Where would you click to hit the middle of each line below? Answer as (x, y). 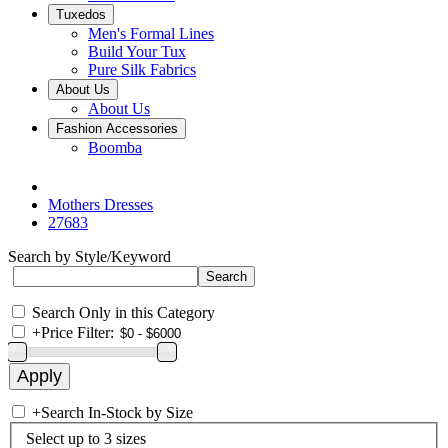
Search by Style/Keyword (89, 256)
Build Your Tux (137, 51)
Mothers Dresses (100, 204)
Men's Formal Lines (151, 33)
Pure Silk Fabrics (142, 69)
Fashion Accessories (117, 128)
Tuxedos (81, 14)
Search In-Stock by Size (117, 412)
